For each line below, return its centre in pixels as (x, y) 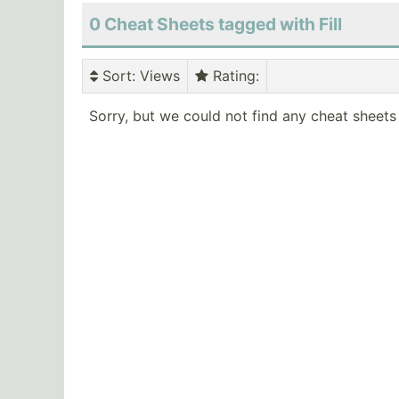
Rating (232, 76)
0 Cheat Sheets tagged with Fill (216, 24)
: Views (156, 76)
